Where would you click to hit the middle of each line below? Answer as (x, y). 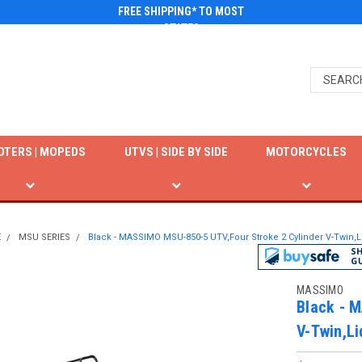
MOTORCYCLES (307, 152)
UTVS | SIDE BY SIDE (176, 152)
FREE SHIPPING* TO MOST (181, 11)
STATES (181, 28)
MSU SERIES (44, 237)
